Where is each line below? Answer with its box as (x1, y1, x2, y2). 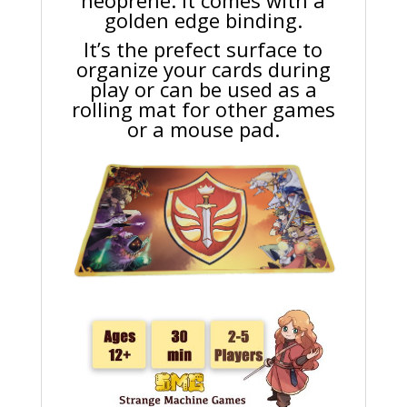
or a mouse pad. (126, 115, 280, 144)
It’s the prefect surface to (84, 35, 323, 64)
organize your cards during (75, 55, 331, 84)
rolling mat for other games (71, 95, 335, 124)
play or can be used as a (89, 75, 317, 104)
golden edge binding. (104, 6, 303, 35)
